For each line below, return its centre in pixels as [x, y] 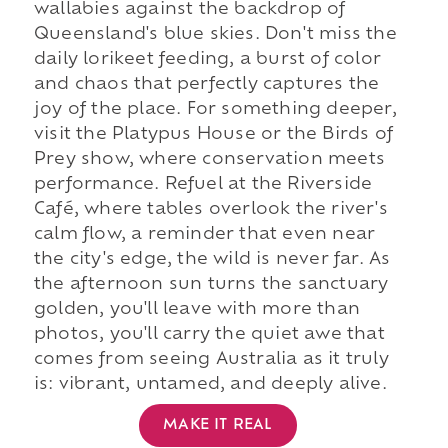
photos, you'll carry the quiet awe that [209, 335]
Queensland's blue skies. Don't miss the [215, 35]
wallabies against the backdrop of [189, 10]
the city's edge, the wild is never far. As [212, 260]
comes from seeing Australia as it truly [211, 360]
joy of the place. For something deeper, [215, 110]
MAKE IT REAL [218, 425]
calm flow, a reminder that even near [204, 235]
